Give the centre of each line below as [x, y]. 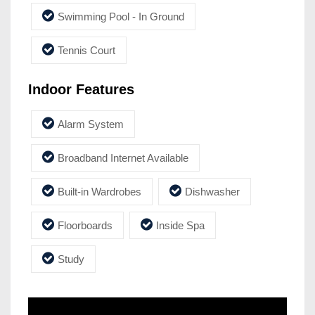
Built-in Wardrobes [99, 191]
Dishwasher [212, 191]
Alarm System [91, 124]
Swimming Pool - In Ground [121, 16]
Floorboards [85, 225]
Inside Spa [180, 225]
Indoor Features [81, 89]
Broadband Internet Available [123, 157]
